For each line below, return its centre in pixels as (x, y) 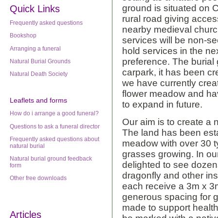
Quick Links (35, 9)
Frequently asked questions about (54, 139)
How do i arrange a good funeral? (54, 114)
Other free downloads (38, 178)
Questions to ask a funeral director (55, 126)
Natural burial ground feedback (51, 159)
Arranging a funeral (35, 48)
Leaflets (22, 100)
